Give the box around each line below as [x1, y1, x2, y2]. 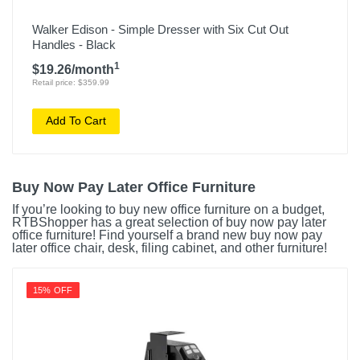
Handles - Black [32, 37, 116, 51]
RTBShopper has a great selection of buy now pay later [12, 215, 326, 230]
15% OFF [33, 285, 73, 296]
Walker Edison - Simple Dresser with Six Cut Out [32, 22, 288, 36]
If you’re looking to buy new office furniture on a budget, [12, 202, 325, 217]
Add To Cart [46, 114, 106, 128]
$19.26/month [32, 62, 114, 76]
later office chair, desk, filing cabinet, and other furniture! [12, 241, 327, 256]
